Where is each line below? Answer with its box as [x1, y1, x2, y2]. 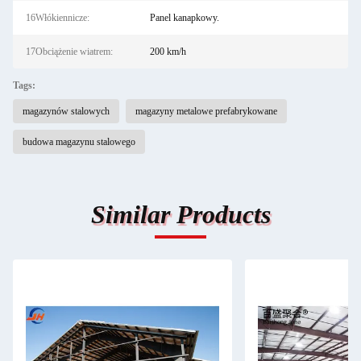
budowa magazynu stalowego [23, 136, 135, 147]
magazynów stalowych [23, 106, 110, 117]
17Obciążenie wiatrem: [26, 46, 113, 57]
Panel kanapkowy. [149, 12, 219, 23]
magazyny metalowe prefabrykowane [135, 106, 277, 117]
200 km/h [149, 46, 186, 57]
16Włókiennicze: [26, 12, 89, 23]
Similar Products [90, 200, 271, 229]
